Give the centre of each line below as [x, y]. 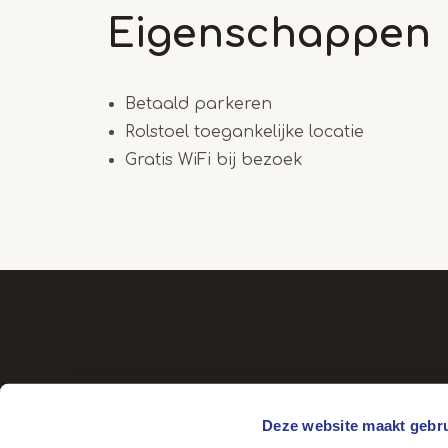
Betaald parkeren [198, 103]
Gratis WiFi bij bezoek [214, 159]
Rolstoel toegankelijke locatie [244, 131]
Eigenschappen [269, 33]
